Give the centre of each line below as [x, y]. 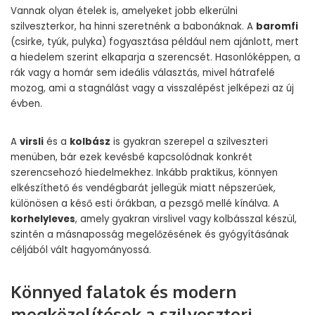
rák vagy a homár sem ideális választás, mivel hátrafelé [143, 73]
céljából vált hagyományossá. [81, 250]
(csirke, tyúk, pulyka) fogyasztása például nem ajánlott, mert [155, 42]
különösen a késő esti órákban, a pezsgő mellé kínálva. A [145, 204]
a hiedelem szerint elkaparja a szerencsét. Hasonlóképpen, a [155, 57]
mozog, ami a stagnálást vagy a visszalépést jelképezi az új [152, 88]
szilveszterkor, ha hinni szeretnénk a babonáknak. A [133, 26]
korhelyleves [43, 219]
